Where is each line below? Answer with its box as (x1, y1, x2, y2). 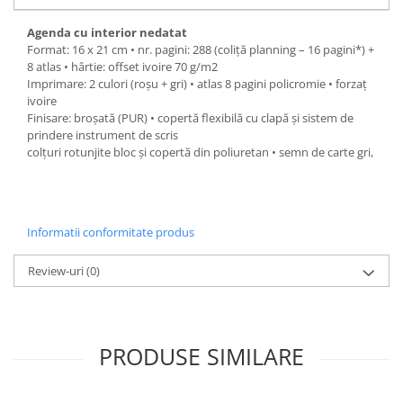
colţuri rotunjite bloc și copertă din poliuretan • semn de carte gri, (27, 144, 373, 161)
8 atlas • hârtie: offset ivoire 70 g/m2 (27, 58, 218, 76)
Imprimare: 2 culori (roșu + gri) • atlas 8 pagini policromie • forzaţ (27, 76, 367, 93)
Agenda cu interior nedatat (27, 24, 187, 41)
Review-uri (28, 263, 86, 280)
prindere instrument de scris (27, 127, 178, 144)
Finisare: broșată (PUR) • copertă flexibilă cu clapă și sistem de (27, 110, 354, 127)
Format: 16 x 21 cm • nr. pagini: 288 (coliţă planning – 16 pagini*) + (27, 41, 374, 58)
